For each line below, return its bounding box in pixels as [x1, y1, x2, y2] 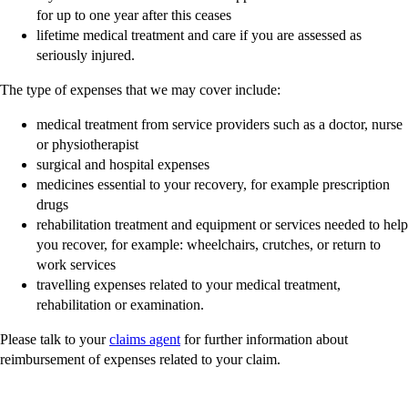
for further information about [180, 331, 348, 348]
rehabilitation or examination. [36, 297, 204, 313]
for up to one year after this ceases [36, 7, 231, 24]
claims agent [109, 331, 180, 348]
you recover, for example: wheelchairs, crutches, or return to [36, 237, 381, 253]
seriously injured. [36, 47, 135, 64]
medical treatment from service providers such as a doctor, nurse [36, 117, 403, 133]
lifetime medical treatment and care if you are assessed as [36, 27, 362, 44]
